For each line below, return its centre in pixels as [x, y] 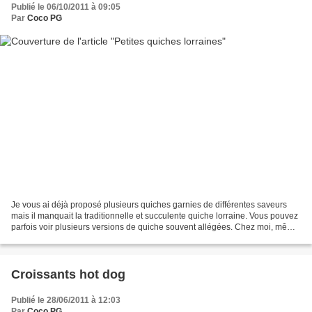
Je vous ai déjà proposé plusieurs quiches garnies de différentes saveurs [149, 204]
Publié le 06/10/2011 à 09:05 [66, 7]
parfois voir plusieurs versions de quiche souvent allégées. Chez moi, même [155, 227]
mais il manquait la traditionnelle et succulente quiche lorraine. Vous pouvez [155, 216]
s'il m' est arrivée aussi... [56, 238]
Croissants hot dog [68, 274]
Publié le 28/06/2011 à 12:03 [66, 300]
